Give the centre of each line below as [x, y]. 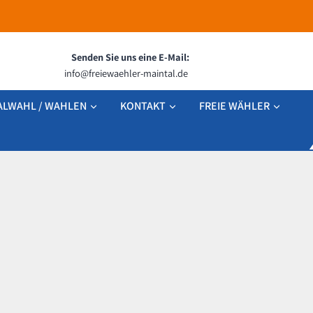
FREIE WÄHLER [234, 105]
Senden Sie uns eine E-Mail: [130, 57]
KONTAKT [143, 105]
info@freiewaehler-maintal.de [126, 73]
